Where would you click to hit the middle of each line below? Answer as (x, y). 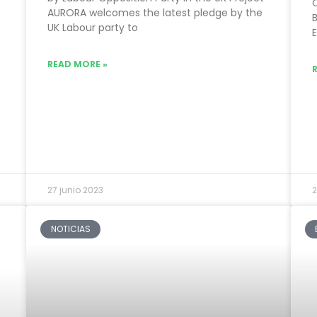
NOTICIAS (70, 229)
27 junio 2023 (76, 190)
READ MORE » (78, 64)
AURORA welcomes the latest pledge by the (155, 13)
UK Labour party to (93, 28)
